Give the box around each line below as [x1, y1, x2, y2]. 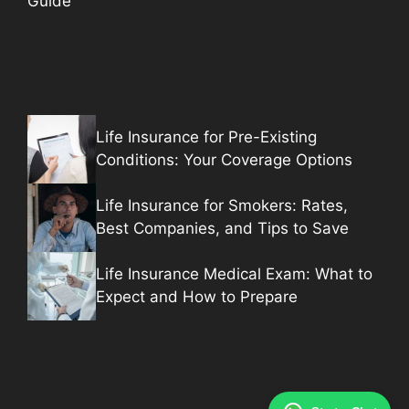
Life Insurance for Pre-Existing [96, 128, 317, 147]
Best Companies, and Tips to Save [96, 219, 349, 238]
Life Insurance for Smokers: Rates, [96, 196, 348, 215]
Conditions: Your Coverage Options [96, 151, 352, 170]
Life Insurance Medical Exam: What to [96, 265, 372, 284]
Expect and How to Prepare [96, 288, 298, 307]
